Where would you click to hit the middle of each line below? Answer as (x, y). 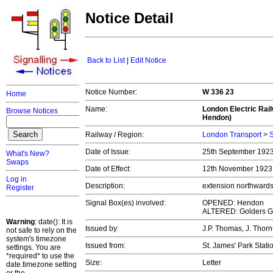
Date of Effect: (108, 169)
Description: (105, 186)
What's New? (28, 154)
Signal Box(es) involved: (126, 203)
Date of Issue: (108, 152)
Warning (20, 222)
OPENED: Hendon (233, 203)
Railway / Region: (115, 135)
